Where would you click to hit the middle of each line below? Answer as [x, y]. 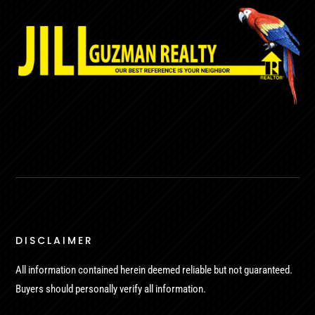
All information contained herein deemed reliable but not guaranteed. [154, 270]
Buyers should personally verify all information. [111, 289]
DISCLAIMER [55, 240]
